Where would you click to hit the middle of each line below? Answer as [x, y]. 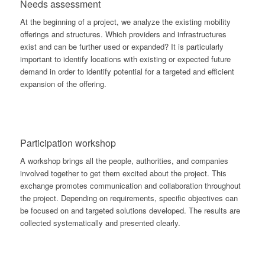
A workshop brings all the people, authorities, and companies [124, 161]
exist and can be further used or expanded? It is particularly [122, 46]
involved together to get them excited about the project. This [123, 173]
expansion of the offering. [63, 83]
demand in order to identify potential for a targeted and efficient [127, 71]
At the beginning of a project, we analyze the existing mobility [125, 21]
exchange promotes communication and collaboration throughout [130, 186]
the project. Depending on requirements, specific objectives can [129, 198]
